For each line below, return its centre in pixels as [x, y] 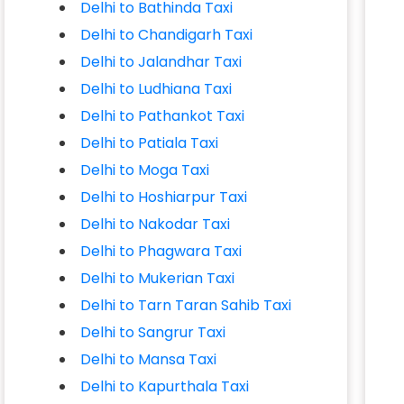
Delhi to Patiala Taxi [150, 143]
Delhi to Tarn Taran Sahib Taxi [186, 305]
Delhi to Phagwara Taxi [161, 251]
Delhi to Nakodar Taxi [156, 224]
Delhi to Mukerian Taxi [158, 278]
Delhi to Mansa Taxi [149, 359]
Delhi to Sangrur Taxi [153, 332]
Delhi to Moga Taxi [145, 170]
